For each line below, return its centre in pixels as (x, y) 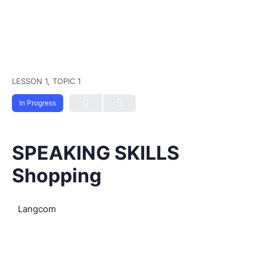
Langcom (37, 209)
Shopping (57, 176)
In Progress (38, 103)
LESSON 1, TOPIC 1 (46, 81)
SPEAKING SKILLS (96, 153)
